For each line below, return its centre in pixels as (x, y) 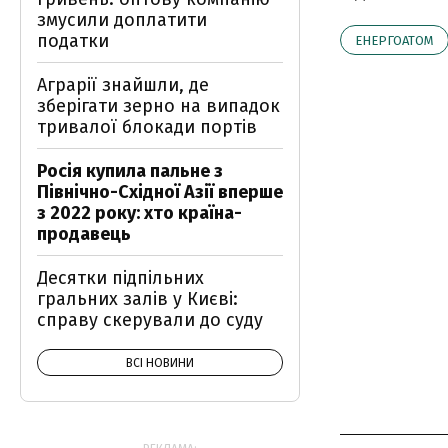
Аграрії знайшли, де (123, 85)
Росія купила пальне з (130, 171)
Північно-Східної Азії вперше (160, 192)
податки (73, 41)
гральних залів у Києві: (137, 299)
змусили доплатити (122, 20)
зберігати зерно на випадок (158, 106)
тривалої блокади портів (147, 127)
